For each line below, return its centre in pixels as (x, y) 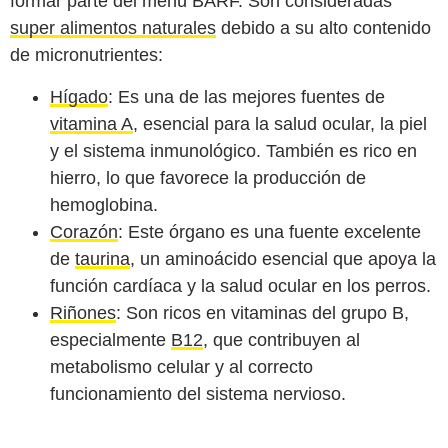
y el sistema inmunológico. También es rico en (233, 150)
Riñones (83, 312)
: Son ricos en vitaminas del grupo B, (262, 312)
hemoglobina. (104, 204)
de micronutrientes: (86, 55)
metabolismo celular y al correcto (181, 366)
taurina (102, 258)
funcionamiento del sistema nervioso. (198, 393)
